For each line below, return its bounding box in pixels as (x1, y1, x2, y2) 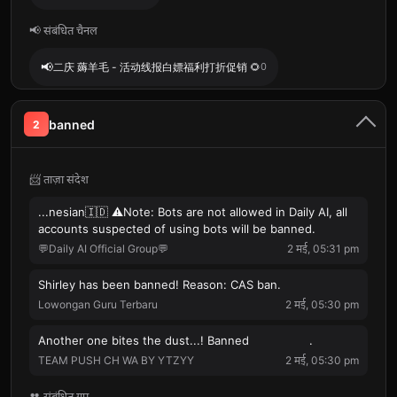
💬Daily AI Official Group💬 (38, 242, 168, 255)
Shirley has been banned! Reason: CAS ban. (38, 277, 281, 292)
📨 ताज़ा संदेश (29, 172, 89, 186)
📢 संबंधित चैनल (29, 23, 97, 37)
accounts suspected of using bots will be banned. (38, 222, 315, 236)
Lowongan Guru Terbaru (38, 298, 158, 311)
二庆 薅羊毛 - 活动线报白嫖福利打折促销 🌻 (53, 60, 261, 74)
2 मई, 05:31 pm (287, 242, 359, 255)
